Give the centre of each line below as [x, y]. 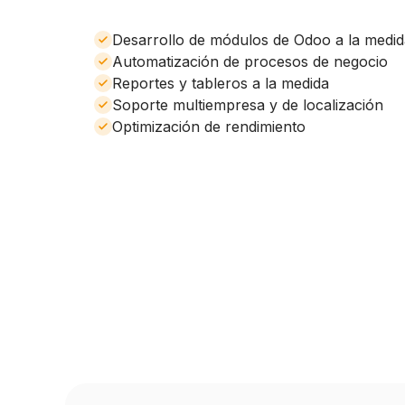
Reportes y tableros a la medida [221, 83]
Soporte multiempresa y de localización [248, 105]
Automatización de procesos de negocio [250, 61]
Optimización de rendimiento [209, 127]
